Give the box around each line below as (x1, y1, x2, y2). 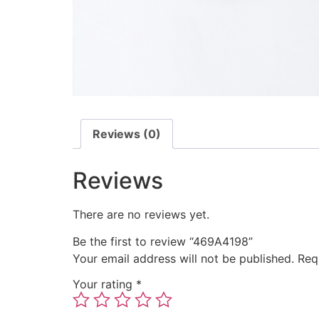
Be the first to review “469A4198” (73, 234, 253, 249)
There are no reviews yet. (73, 207, 209, 222)
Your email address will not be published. (73, 251, 294, 266)
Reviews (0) (93, 127, 161, 142)
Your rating (73, 277, 136, 292)
